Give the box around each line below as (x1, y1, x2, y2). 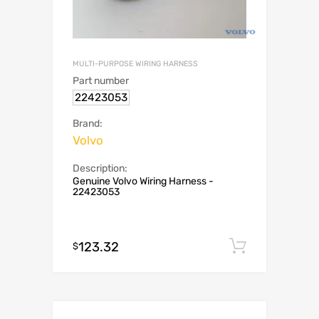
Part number (73, 74, 129, 87)
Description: (73, 162, 127, 174)
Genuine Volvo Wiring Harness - (73, 174, 214, 187)
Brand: (73, 117, 103, 130)
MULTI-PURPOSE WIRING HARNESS (73, 58, 198, 68)
